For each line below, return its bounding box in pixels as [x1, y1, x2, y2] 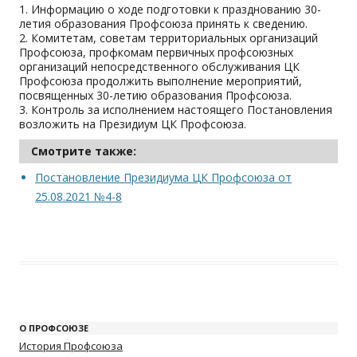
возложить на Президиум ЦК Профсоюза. [19, 116, 246, 131]
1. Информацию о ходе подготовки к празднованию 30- [19, 2, 321, 17]
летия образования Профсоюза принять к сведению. [19, 16, 308, 31]
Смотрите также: [31, 143, 136, 159]
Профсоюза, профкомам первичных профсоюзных [19, 45, 293, 60]
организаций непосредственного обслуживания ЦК [19, 59, 300, 74]
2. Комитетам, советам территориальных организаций [19, 30, 318, 45]
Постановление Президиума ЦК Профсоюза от [35, 170, 292, 185]
